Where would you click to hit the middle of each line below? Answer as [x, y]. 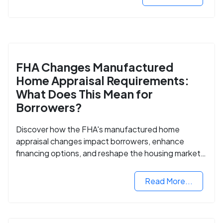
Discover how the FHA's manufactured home [98, 129]
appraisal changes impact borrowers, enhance [100, 141]
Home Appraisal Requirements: [103, 80]
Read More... [169, 181]
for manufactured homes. [63, 165]
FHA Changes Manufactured [95, 67]
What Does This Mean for [84, 94]
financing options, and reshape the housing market [108, 153]
